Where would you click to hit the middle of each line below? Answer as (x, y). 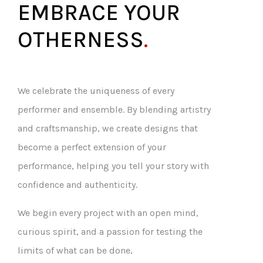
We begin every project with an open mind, (108, 213)
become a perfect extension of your (92, 147)
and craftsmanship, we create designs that (108, 128)
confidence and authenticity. (77, 185)
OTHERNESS (81, 40)
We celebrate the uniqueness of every (96, 91)
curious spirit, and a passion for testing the (110, 232)
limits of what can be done (74, 250)
